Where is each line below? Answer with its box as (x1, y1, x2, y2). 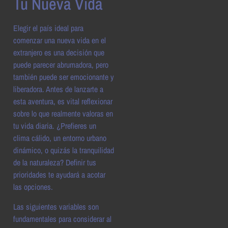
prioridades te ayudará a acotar (13, 169, 105, 181)
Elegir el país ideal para (13, 22, 83, 34)
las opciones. (13, 181, 53, 193)
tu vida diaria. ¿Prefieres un (13, 120, 96, 132)
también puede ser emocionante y (13, 71, 114, 83)
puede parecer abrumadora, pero (13, 59, 108, 71)
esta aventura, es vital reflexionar (13, 96, 112, 107)
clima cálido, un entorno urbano (13, 132, 106, 144)
